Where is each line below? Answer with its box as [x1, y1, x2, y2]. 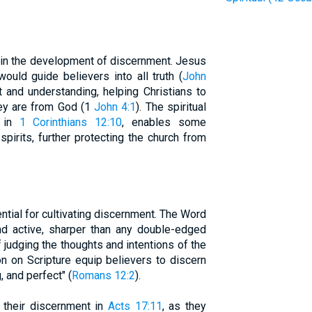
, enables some [122, 116, 206, 129]
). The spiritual [136, 100, 206, 114]
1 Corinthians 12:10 [19, 116, 123, 129]
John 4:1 [94, 100, 136, 114]
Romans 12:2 [71, 269, 135, 282]
